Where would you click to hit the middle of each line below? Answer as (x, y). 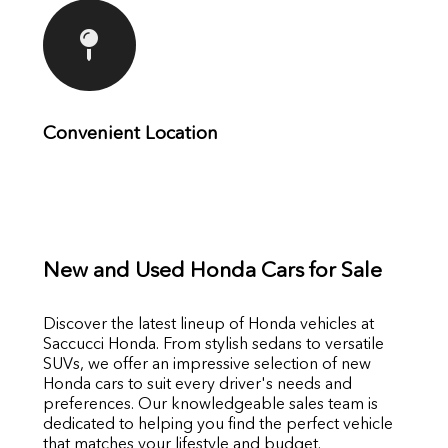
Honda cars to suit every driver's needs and (197, 384)
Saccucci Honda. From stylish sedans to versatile (213, 344)
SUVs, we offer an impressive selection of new (206, 364)
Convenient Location (130, 133)
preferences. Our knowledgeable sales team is (210, 404)
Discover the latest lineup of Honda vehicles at (208, 324)
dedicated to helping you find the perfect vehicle (217, 424)
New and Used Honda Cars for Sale (212, 270)
